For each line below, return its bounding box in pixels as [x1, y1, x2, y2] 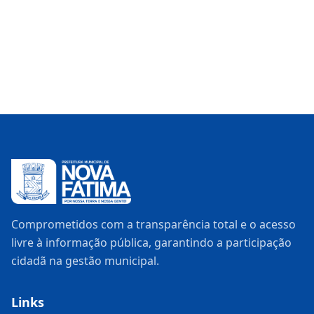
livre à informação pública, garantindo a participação [11, 235, 292, 250]
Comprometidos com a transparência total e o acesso [11, 217, 296, 232]
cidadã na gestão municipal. [11, 253, 159, 268]
